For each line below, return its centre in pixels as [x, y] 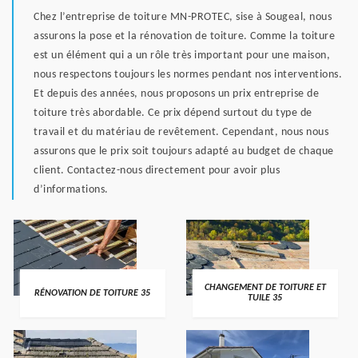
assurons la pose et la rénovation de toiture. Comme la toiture [184, 36]
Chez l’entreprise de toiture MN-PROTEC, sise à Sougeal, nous [183, 17]
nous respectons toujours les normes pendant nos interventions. [188, 75]
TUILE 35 [265, 298]
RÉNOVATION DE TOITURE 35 [93, 293]
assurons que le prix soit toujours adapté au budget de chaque [184, 151]
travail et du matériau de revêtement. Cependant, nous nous [181, 132]
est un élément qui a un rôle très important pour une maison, [182, 56]
